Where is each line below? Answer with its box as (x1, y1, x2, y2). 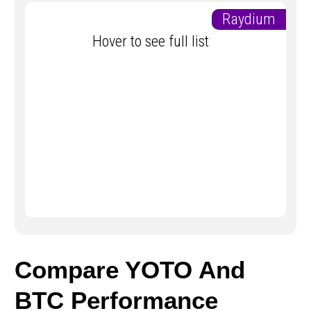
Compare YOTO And (15, 256, 245, 284)
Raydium (222, 10, 286, 28)
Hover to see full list (92, 33, 219, 51)
